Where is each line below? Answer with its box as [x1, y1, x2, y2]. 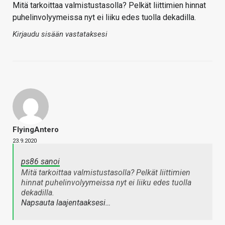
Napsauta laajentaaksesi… [21, 198, 110, 208]
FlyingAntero [13, 125, 59, 135]
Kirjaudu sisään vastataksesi [13, 30, 107, 39]
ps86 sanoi [21, 157, 60, 167]
